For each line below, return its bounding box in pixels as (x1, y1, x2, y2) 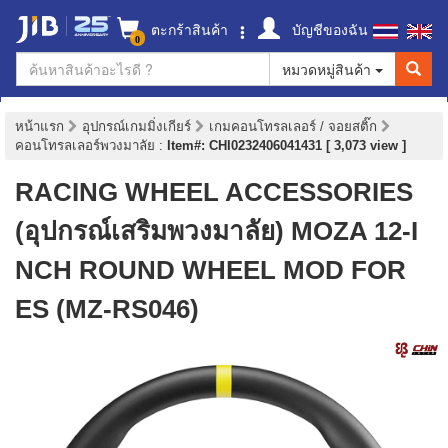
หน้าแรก (15, 119, 64, 134)
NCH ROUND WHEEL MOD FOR (15, 255, 406, 285)
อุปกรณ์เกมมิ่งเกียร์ (82, 119, 195, 134)
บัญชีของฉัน (288, 19, 368, 39)
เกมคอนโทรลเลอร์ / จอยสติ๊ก (209, 119, 381, 134)
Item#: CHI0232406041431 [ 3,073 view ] (167, 138, 406, 153)
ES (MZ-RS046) (15, 294, 199, 324)
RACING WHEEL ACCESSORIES (15, 177, 413, 207)
